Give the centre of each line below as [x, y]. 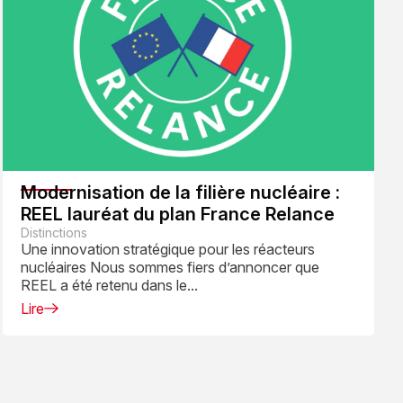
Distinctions [54, 232]
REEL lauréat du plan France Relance [177, 214]
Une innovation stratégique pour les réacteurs [167, 249]
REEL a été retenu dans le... [109, 285]
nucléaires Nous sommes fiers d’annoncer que [170, 267]
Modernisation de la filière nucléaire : [180, 192]
